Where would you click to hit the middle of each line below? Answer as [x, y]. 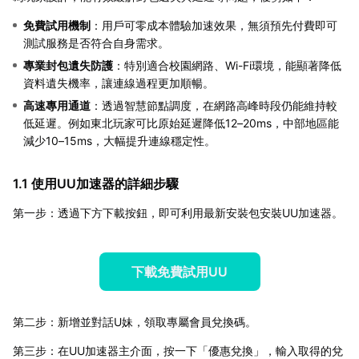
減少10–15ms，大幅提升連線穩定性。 [119, 140]
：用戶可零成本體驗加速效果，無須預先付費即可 [214, 25]
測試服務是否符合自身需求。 [96, 42]
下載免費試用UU [179, 271]
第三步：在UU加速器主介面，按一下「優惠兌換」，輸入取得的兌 [178, 350]
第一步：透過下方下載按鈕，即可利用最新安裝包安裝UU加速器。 [178, 212]
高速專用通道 [57, 105]
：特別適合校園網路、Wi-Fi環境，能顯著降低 [227, 65]
